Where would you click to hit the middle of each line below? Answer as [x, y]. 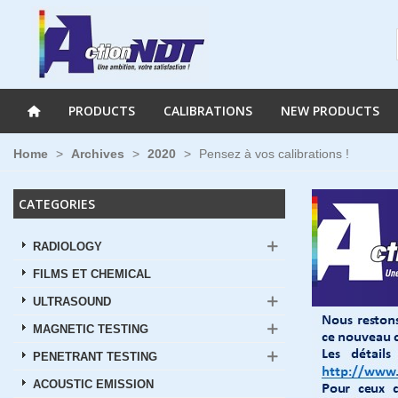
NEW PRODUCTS [330, 111]
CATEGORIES [57, 204]
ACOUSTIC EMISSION [93, 385]
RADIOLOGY [68, 247]
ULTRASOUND [72, 302]
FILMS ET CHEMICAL [92, 275]
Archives [98, 154]
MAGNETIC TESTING [91, 330]
